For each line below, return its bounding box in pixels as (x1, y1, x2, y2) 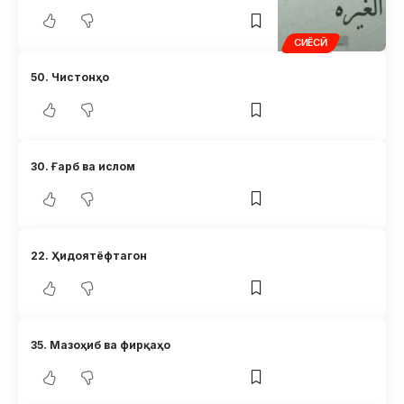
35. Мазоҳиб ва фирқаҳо (31, 337, 171, 352)
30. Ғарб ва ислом (31, 159, 136, 173)
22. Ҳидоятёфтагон (31, 248, 148, 262)
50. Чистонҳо (31, 70, 110, 85)
